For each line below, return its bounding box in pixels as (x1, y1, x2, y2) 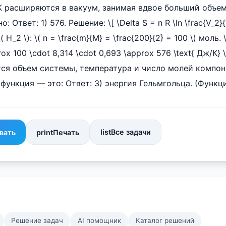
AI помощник (77, 216, 121, 225)
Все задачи (111, 128, 151, 136)
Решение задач (11, 216, 63, 225)
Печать (53, 128, 79, 137)
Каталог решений (135, 216, 194, 225)
